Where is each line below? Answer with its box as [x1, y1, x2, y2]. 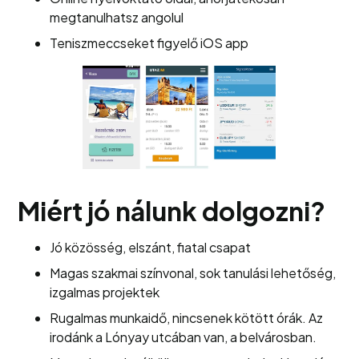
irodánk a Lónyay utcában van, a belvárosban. [50, 329, 317, 345]
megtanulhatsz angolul [50, 9, 184, 26]
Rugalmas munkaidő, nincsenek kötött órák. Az [50, 309, 324, 326]
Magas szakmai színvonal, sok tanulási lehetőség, [50, 264, 337, 281]
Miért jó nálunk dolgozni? [18, 195, 326, 227]
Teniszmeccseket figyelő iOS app [50, 34, 249, 51]
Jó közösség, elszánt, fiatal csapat [50, 239, 252, 256]
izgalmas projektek [50, 284, 160, 301]
